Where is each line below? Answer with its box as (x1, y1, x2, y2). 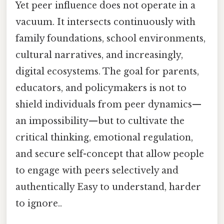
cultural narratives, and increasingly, (15, 49, 183, 60)
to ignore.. (15, 197, 62, 209)
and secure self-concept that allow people (15, 148, 204, 159)
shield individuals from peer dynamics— (15, 98, 201, 110)
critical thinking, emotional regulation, (15, 131, 193, 143)
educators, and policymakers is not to (15, 82, 186, 93)
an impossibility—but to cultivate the (15, 115, 184, 126)
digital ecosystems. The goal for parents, (15, 65, 199, 77)
